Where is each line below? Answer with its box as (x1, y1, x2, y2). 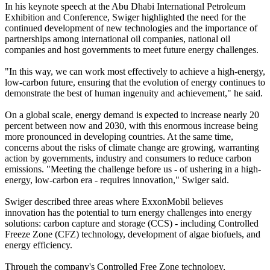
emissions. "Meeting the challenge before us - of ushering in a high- (5, 164, 261, 175)
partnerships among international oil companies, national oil (5, 34, 230, 45)
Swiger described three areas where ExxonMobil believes (5, 196, 223, 207)
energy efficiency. (5, 240, 72, 251)
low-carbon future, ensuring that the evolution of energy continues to (5, 77, 265, 88)
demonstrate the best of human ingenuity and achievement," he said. (5, 88, 263, 99)
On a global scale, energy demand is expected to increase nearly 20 (5, 110, 259, 121)
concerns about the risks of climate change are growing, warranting (5, 142, 259, 153)
